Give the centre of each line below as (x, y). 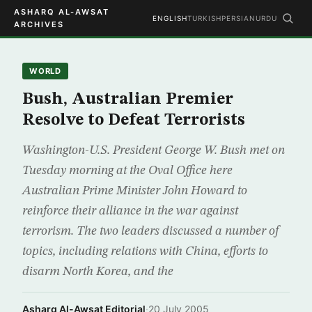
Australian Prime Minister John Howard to (135, 191)
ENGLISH (170, 18)
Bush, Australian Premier (128, 100)
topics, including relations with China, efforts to (145, 251)
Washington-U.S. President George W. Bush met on (154, 150)
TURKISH (204, 18)
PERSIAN (239, 18)
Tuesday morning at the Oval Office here (127, 171)
